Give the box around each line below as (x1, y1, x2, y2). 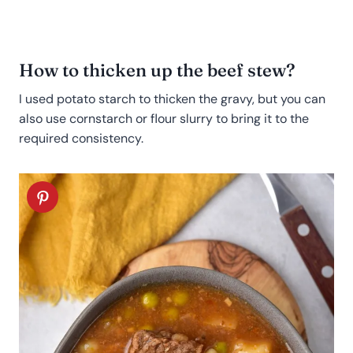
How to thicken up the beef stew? (19, 59, 295, 82)
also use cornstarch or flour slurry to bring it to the (19, 110, 309, 128)
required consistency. (19, 130, 143, 147)
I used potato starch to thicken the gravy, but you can (19, 91, 325, 108)
